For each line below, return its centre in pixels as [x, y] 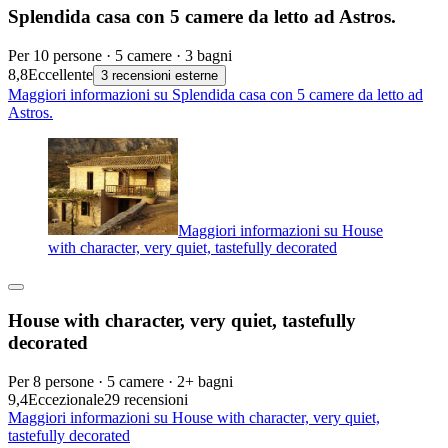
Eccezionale [66, 399]
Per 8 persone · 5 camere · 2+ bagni [120, 381]
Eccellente [60, 74]
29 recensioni [146, 399]
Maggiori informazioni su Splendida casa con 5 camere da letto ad [215, 94]
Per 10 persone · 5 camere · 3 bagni [120, 55]
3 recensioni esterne [159, 75]
